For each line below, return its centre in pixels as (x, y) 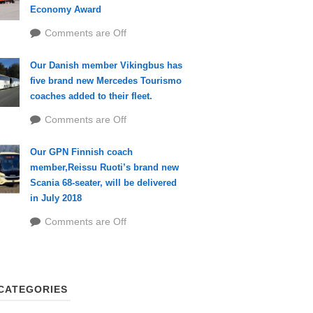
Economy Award (65, 9)
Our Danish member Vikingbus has (106, 65)
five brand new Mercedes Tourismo (105, 81)
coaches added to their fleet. (91, 96)
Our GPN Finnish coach (81, 152)
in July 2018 (56, 198)
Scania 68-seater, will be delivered (103, 183)
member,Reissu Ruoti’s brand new (104, 167)
